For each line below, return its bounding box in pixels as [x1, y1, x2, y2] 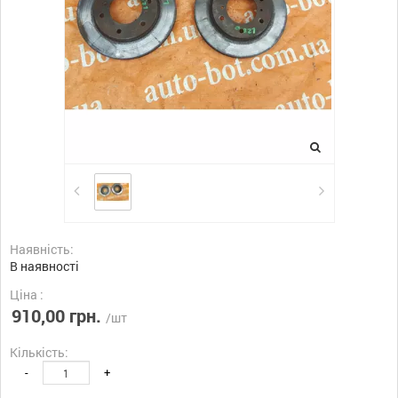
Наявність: [10, 241, 74, 258]
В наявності [10, 258, 79, 275]
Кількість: [10, 344, 68, 361]
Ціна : [10, 286, 44, 303]
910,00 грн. [12, 304, 101, 327]
